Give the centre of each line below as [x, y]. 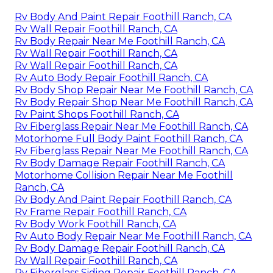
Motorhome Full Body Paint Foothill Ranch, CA [129, 138]
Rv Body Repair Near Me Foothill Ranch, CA [120, 41]
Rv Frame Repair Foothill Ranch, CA [101, 211]
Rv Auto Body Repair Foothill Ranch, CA [111, 77]
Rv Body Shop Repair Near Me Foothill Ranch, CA [134, 90]
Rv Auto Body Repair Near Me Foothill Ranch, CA [133, 236]
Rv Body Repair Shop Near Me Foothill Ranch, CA [134, 102]
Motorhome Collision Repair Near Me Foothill [124, 175]
